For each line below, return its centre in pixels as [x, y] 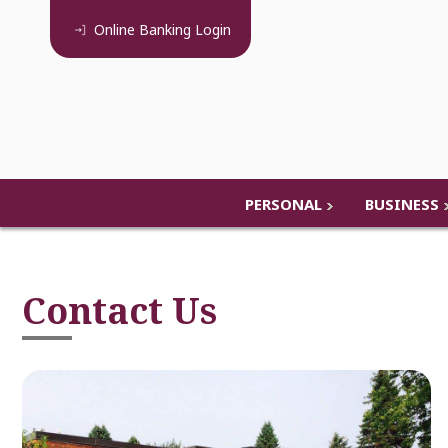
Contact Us [119, 310]
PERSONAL [283, 203]
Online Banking [142, 29]
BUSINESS [401, 203]
